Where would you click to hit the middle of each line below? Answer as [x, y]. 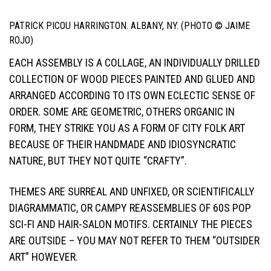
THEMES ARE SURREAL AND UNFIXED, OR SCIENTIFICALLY [132, 192]
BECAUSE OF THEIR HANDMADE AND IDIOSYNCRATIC [122, 145]
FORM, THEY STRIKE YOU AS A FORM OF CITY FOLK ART [127, 128]
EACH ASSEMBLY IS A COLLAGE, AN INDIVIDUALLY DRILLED [135, 63]
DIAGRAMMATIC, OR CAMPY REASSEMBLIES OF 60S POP [130, 208]
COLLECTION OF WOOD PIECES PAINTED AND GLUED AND [132, 79]
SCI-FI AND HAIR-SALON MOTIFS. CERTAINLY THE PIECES [131, 224]
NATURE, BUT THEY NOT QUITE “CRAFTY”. [98, 161]
